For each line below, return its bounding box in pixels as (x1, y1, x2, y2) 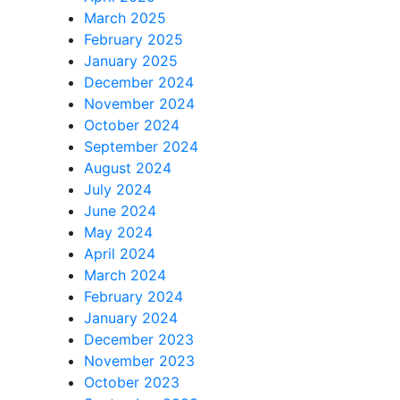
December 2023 (83, 330, 194, 348)
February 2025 (83, 30, 183, 48)
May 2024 (83, 223, 153, 241)
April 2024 (83, 245, 155, 262)
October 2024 (83, 116, 179, 134)
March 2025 (83, 9, 166, 27)
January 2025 (83, 52, 178, 70)
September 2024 (83, 137, 198, 155)
